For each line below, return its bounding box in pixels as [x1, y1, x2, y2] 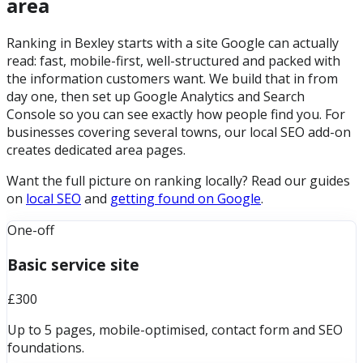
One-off [7, 221, 54, 240]
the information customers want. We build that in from [6, 70, 338, 88]
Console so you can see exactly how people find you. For [6, 105, 345, 124]
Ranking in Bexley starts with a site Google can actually [6, 34, 339, 53]
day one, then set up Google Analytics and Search [6, 88, 305, 106]
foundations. [7, 338, 84, 357]
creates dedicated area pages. [6, 141, 186, 160]
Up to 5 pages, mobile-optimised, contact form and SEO [7, 320, 343, 339]
